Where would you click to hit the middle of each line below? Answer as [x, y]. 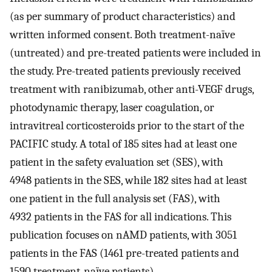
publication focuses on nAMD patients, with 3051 [123, 235]
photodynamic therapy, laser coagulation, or [112, 108]
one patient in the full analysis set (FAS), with [115, 199]
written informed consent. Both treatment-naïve [122, 35]
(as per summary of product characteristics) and [123, 17]
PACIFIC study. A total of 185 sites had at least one [123, 144]
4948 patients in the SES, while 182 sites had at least [128, 181]
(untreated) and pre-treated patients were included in [135, 53]
